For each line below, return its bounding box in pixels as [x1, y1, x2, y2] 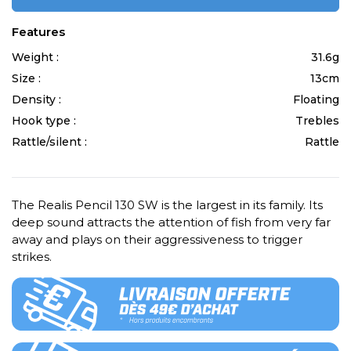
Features [12, 24, 65, 40]
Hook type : [12, 114, 79, 128]
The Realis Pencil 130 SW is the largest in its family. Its [12, 197, 323, 213]
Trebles [295, 114, 339, 128]
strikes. [12, 249, 52, 265]
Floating [293, 92, 339, 107]
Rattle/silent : [12, 135, 90, 150]
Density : [12, 92, 64, 107]
